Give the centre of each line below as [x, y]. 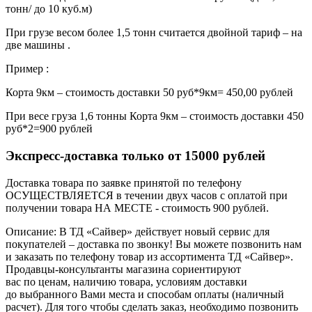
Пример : [27, 69]
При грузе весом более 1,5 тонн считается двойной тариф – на [154, 33]
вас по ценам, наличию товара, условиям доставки [126, 281]
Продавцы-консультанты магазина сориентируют [123, 269]
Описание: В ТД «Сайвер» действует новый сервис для [138, 231]
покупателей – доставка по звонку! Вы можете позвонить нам [154, 244]
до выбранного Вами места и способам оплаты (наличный [145, 294]
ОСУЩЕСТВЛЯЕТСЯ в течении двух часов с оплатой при [147, 195]
